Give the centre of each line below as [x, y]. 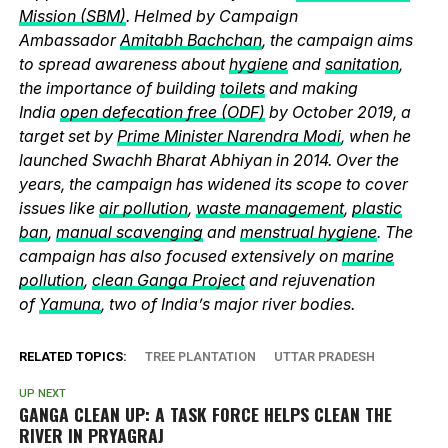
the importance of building [119, 87]
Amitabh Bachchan [190, 39]
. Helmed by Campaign [211, 15]
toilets [242, 87]
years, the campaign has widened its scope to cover [213, 183]
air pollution [143, 207]
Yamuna [69, 303]
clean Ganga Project [168, 279]
